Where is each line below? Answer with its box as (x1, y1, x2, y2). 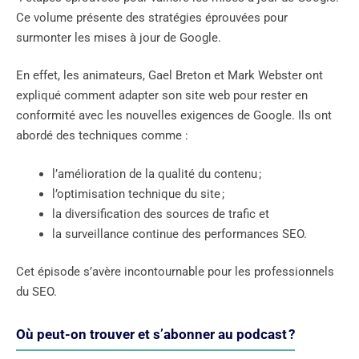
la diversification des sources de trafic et (52, 206, 269, 221)
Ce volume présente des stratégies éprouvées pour (16, 10, 288, 25)
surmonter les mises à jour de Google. (16, 30, 221, 45)
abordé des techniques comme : (16, 128, 188, 143)
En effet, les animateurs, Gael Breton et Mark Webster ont (16, 68, 323, 83)
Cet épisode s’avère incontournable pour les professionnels (16, 264, 334, 280)
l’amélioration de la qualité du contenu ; (52, 166, 261, 181)
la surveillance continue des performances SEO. (52, 226, 307, 241)
